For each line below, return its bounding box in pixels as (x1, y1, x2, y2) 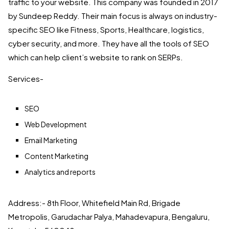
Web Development (25, 120, 87, 129)
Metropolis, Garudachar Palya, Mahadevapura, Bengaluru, (8, 212, 210, 222)
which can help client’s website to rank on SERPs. (8, 52, 183, 62)
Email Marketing (25, 135, 77, 145)
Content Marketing (25, 151, 88, 161)
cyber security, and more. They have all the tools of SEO (8, 38, 209, 49)
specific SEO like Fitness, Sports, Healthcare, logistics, (8, 25, 204, 35)
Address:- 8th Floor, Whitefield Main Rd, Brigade (8, 198, 180, 208)
